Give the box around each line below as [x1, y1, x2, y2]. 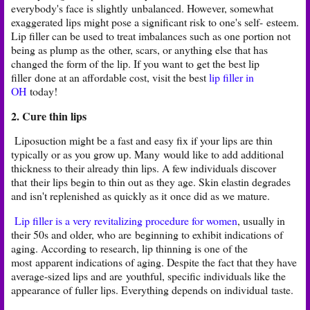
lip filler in [209, 69, 254, 84]
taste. [271, 282, 293, 298]
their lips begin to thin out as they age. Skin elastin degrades [30, 174, 291, 190]
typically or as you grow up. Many [11, 147, 163, 162]
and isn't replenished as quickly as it [11, 188, 170, 203]
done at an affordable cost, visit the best [31, 69, 209, 84]
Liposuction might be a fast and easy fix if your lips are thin [11, 133, 273, 148]
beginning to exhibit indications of [135, 227, 283, 242]
